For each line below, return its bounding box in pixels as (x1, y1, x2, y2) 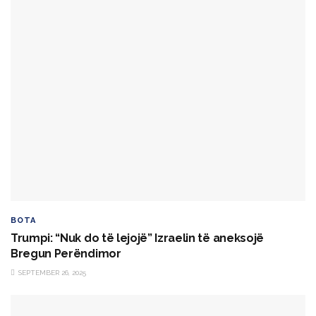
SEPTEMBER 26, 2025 (16, 269, 86, 277)
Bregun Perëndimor (11, 247, 121, 261)
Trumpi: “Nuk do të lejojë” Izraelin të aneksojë (11, 231, 264, 245)
